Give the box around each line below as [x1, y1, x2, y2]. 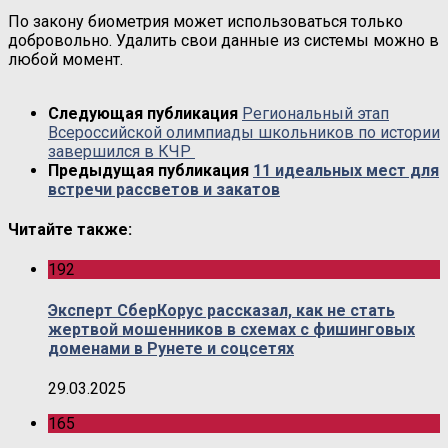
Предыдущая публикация [48, 160, 253, 180]
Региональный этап [242, 103, 389, 123]
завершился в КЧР [48, 141, 195, 161]
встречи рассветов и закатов [48, 179, 280, 199]
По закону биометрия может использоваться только [8, 11, 403, 31]
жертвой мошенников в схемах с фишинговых [48, 319, 415, 339]
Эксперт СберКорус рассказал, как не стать [48, 300, 395, 320]
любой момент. [8, 49, 123, 69]
